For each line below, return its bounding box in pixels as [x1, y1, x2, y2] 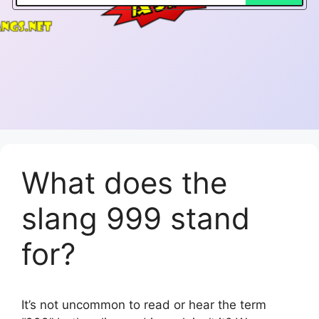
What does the [21, 164, 227, 201]
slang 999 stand [21, 199, 250, 236]
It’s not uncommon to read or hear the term [21, 297, 266, 312]
